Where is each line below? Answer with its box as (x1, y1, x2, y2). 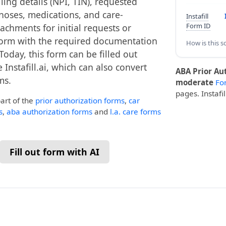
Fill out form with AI (10, 146, 99, 158)
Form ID (186, 21, 210, 30)
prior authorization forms (35, 95, 125, 105)
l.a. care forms (110, 106, 161, 117)
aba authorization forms (7, 106, 92, 117)
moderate (176, 77, 213, 87)
